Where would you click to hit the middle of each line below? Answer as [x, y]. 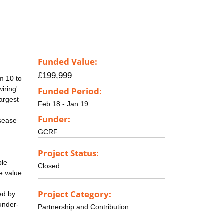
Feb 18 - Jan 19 [63, 104]
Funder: [54, 119]
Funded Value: [68, 62]
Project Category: [75, 194]
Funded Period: [70, 91]
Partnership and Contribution [83, 207]
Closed [49, 166]
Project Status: [68, 153]
